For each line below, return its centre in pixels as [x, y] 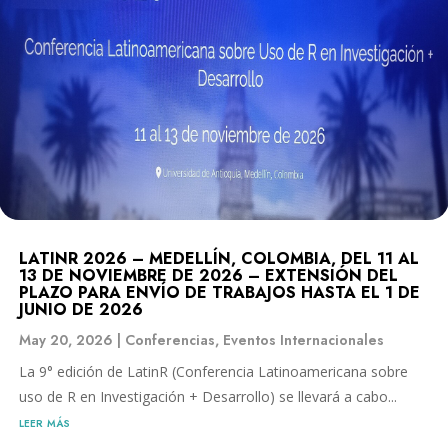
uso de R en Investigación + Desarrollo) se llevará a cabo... [208, 396]
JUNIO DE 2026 [81, 309]
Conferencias [170, 339]
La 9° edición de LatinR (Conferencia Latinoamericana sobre [213, 371]
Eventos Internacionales [303, 339]
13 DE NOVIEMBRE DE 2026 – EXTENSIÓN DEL [208, 275]
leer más [44, 421]
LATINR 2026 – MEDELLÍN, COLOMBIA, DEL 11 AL [219, 258]
